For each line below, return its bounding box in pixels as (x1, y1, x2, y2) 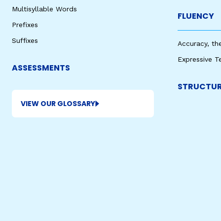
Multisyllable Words (12, 5, 77, 13)
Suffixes (12, 37, 38, 45)
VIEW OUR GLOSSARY (21, 99, 95, 109)
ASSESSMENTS (12, 62, 70, 74)
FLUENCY (178, 10, 214, 22)
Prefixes (12, 21, 38, 29)
